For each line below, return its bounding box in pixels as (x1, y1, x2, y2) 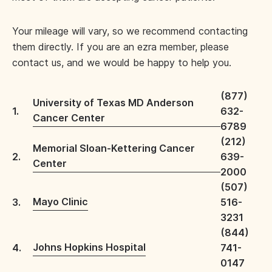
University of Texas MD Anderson (33, 97, 194, 109)
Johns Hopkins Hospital (33, 241, 146, 253)
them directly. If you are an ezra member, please (12, 41, 229, 53)
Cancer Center (33, 112, 105, 124)
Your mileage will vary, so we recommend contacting (12, 25, 248, 37)
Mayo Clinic (33, 195, 88, 208)
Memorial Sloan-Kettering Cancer (33, 142, 195, 154)
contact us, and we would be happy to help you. (12, 56, 231, 69)
